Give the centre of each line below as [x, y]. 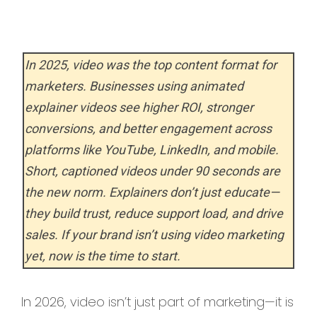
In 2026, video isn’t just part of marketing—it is [157, 302]
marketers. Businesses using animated [134, 86]
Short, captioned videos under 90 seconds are [152, 171]
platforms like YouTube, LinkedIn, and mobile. [152, 150]
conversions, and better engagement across [148, 129]
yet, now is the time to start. [103, 256]
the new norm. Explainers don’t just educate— [152, 192]
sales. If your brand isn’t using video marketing [154, 235]
